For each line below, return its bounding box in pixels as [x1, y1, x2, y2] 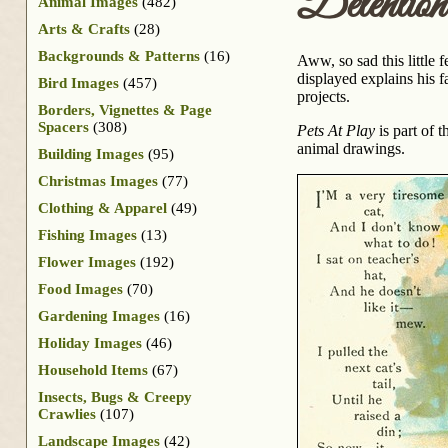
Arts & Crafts [38, 20, 130, 37]
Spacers [38, 118, 89, 135]
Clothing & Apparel [38, 199, 167, 216]
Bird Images [38, 74, 119, 91]
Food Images [38, 280, 123, 297]
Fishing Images [38, 226, 137, 243]
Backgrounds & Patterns [38, 47, 200, 64]
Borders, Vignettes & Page [38, 101, 212, 118]
